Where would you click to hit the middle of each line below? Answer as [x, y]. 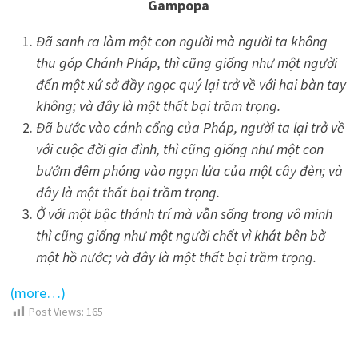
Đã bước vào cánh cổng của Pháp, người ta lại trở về [190, 127]
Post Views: [56, 311]
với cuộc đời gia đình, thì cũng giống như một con [179, 149]
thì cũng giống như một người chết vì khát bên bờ [180, 235]
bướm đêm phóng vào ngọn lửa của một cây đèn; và [189, 170]
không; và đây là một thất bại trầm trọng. [158, 105]
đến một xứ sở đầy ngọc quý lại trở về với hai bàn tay [191, 84]
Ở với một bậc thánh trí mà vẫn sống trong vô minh [184, 213]
